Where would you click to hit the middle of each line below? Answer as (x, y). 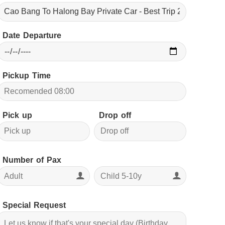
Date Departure (32, 36)
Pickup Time (27, 75)
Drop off (115, 115)
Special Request (34, 205)
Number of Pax (32, 160)
